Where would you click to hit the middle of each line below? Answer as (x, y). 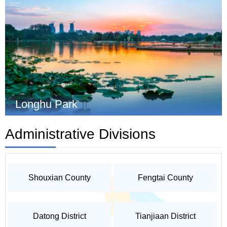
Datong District (59, 216)
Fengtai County (165, 178)
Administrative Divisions (80, 134)
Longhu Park (46, 104)
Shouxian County (59, 178)
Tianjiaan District (165, 216)
